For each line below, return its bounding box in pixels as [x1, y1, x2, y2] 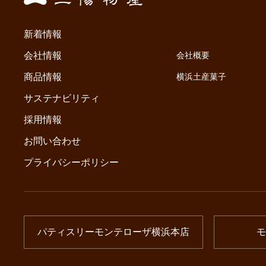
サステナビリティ [24, 93, 100, 103]
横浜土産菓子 [176, 71, 226, 81]
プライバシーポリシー [24, 157, 119, 167]
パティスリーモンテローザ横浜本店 [37, 226, 190, 237]
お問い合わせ [24, 135, 81, 146]
